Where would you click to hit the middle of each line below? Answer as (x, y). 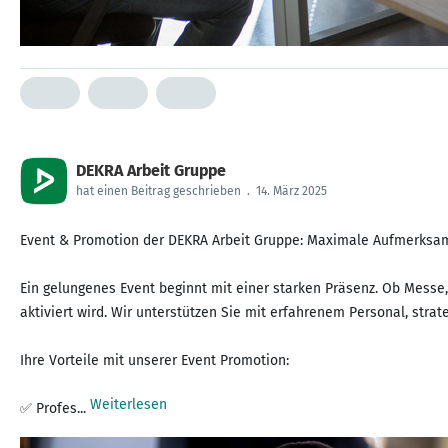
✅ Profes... (55, 408)
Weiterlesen (128, 404)
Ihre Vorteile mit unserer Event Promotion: (154, 360)
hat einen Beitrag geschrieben (158, 191)
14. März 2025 (291, 191)
